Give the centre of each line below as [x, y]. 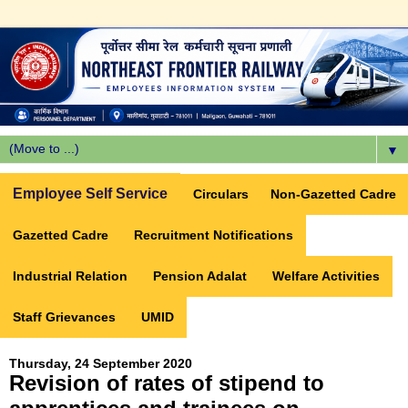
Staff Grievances [64, 317]
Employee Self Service [90, 194]
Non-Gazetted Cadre [333, 194]
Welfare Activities [326, 276]
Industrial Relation [70, 276]
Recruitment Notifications [214, 235]
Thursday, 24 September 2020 [101, 364]
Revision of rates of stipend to [167, 383]
